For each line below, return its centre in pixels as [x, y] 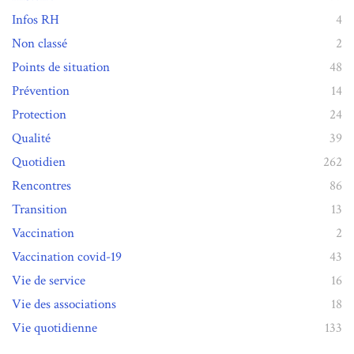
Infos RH [36, 19]
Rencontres [41, 185]
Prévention [41, 90]
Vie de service [49, 280]
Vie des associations [64, 304]
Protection [39, 114]
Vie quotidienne [55, 328]
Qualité [31, 138]
